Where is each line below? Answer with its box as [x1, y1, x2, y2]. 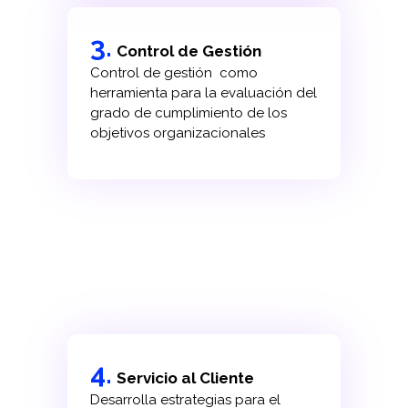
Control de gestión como [89, 64, 258, 81]
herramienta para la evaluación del [89, 84, 317, 101]
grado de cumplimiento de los [89, 104, 287, 121]
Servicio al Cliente [116, 368, 254, 387]
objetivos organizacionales [89, 124, 265, 141]
